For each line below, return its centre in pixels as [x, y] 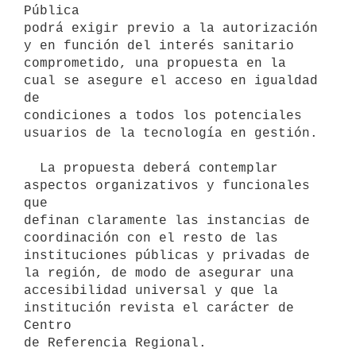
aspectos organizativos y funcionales [167, 186]
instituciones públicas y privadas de [167, 255]
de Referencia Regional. [115, 343]
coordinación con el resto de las [151, 238]
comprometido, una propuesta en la [155, 63]
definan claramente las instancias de [167, 221]
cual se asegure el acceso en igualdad [171, 81]
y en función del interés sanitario [159, 46]
